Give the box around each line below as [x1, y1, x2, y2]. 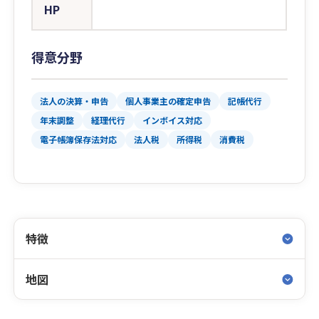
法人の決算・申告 [40, 95, 109, 107]
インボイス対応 [142, 114, 203, 126]
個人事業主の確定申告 [125, 95, 211, 107]
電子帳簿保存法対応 [40, 133, 117, 145]
